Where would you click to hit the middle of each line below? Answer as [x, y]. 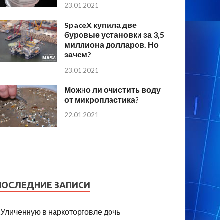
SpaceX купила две [101, 25]
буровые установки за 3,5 [114, 34]
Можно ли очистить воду [113, 89]
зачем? [78, 54]
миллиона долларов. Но [112, 44]
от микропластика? [102, 99]
